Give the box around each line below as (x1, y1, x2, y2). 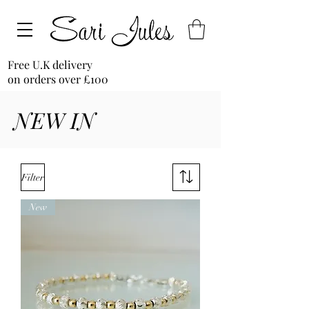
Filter (21, 171, 44, 183)
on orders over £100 (8, 72, 108, 86)
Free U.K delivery (8, 57, 92, 72)
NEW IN (14, 105, 95, 134)
